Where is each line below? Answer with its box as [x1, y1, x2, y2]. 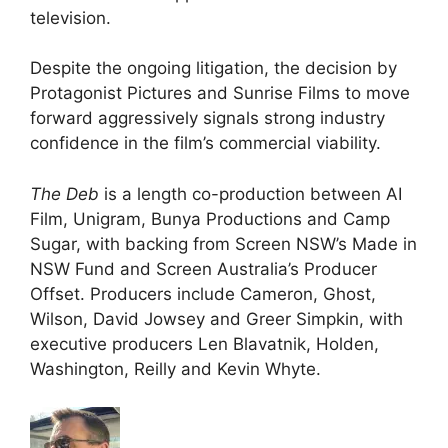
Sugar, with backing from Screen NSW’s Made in [30, 233, 417, 254]
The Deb [30, 183, 99, 204]
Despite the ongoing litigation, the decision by [30, 58, 397, 79]
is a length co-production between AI [99, 183, 402, 204]
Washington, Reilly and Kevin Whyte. [30, 358, 321, 379]
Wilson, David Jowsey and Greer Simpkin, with [30, 308, 403, 329]
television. [30, 7, 111, 28]
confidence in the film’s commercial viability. [30, 133, 381, 154]
